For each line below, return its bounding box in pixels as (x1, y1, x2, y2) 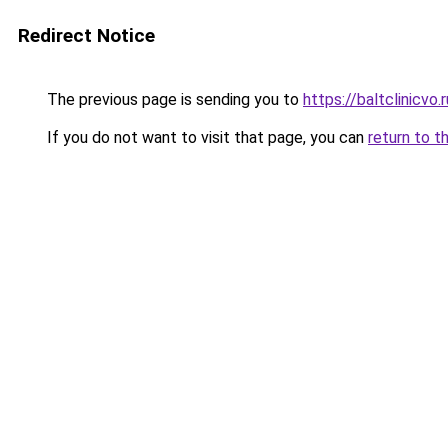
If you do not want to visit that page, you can (43, 128, 368, 147)
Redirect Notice (18, 24, 155, 47)
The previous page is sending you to (43, 90, 303, 109)
